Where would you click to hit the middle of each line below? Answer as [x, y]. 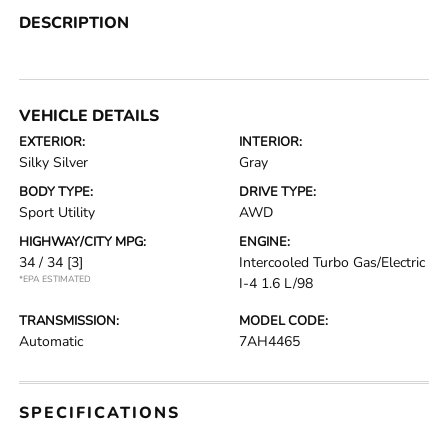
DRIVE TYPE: [277, 192]
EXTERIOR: [52, 142]
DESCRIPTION [74, 23]
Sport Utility [57, 213]
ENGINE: [264, 242]
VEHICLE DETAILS [89, 116]
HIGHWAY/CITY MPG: [83, 242]
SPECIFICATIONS [100, 413]
